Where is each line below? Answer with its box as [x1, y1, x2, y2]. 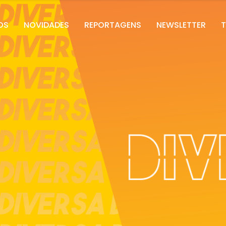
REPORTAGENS [84, 19, 141, 31]
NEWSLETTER [156, 19, 206, 31]
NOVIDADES [24, 19, 69, 31]
